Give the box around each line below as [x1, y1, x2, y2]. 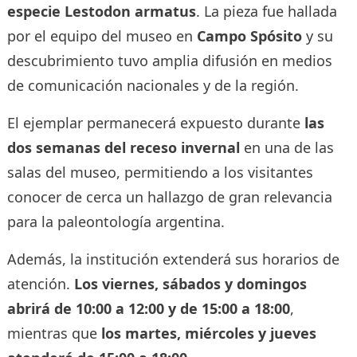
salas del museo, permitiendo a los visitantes [6, 162, 313, 182]
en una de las [239, 137, 334, 157]
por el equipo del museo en [6, 25, 197, 45]
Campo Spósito [196, 25, 302, 45]
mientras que [6, 323, 101, 343]
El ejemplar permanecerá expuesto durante [6, 112, 304, 132]
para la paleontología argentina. [6, 211, 225, 231]
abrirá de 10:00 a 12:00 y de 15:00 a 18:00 [6, 298, 290, 318]
